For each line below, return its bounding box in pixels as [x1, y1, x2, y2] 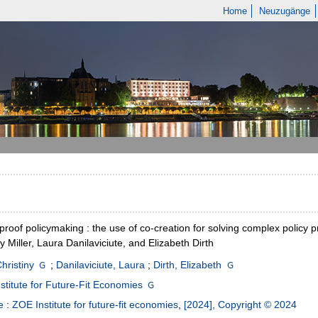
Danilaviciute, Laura [56, 259, 146, 271]
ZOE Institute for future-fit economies [12, 299, 178, 311]
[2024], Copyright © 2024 [184, 299, 297, 311]
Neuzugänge [259, 6, 311, 16]
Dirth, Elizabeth [153, 259, 222, 271]
